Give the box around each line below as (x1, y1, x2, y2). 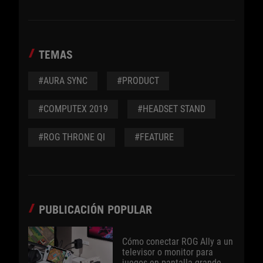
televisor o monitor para (122, 247, 213, 258)
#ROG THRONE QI (38, 131, 105, 143)
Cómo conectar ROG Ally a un (122, 236, 233, 248)
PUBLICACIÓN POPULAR (39, 203, 152, 217)
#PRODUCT (117, 75, 159, 87)
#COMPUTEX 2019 (38, 103, 108, 115)
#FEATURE (134, 131, 174, 143)
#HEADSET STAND (137, 103, 205, 115)
